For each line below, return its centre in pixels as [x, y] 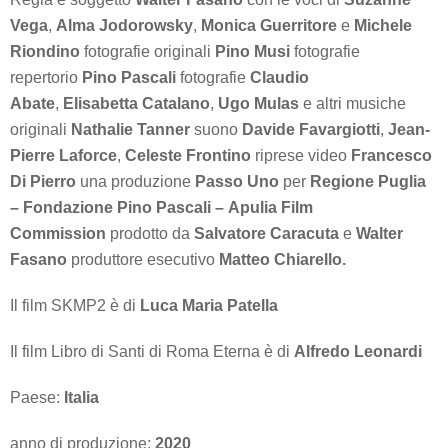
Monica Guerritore [271, 26]
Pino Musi [254, 52]
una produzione [137, 182]
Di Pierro [45, 182]
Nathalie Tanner [132, 130]
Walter [379, 234]
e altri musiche [352, 104]
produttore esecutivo [145, 260]
